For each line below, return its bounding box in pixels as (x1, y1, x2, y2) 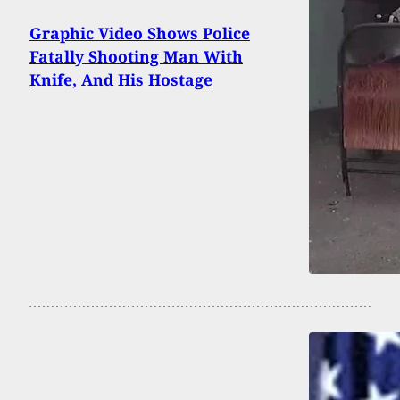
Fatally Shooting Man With (29, 46, 243, 68)
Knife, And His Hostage (29, 69, 212, 91)
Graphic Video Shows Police (29, 22, 250, 45)
